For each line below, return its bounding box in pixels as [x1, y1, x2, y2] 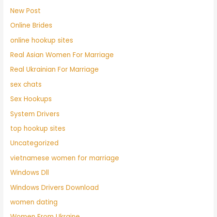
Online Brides [10, 21, 53, 31]
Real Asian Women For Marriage [10, 50, 114, 60]
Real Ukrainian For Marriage [10, 65, 99, 75]
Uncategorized [10, 139, 59, 148]
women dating [10, 198, 58, 207]
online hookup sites [10, 35, 74, 45]
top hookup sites [10, 124, 66, 134]
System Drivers [10, 109, 60, 119]
